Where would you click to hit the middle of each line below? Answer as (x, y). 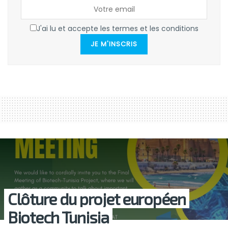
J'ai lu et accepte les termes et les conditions (117, 29)
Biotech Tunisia (58, 217)
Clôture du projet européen (97, 199)
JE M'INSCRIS (114, 44)
